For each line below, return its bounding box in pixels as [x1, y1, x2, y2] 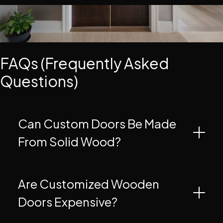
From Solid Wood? [18, 134, 121, 149]
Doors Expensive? [18, 194, 117, 210]
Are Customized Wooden [18, 176, 159, 192]
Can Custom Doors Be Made [18, 116, 176, 131]
